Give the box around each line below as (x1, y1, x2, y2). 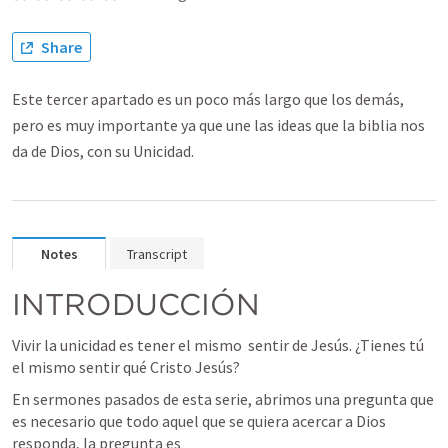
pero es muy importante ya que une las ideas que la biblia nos (12, 115, 425, 135)
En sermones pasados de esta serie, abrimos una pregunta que (12, 389, 434, 409)
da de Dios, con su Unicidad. (12, 141, 194, 161)
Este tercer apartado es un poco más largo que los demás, (12, 89, 404, 109)
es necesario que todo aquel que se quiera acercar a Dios (12, 411, 386, 431)
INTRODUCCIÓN (12, 286, 260, 322)
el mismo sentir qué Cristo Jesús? (12, 357, 240, 377)
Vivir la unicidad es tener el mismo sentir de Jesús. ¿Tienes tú (12, 335, 424, 355)
